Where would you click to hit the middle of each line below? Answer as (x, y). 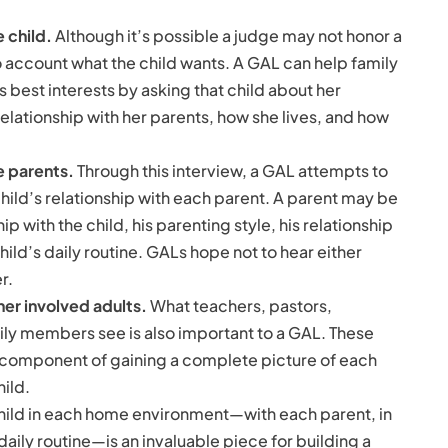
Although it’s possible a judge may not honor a (228, 35)
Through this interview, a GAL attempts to (232, 170)
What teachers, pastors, (239, 305)
